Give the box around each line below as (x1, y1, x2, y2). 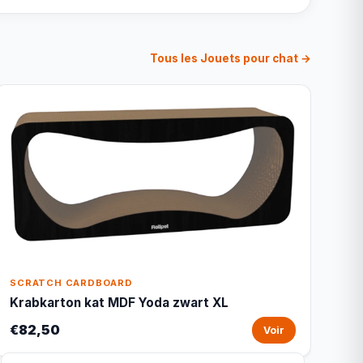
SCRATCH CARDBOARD (10, 277, 133, 288)
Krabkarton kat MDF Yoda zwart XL (10, 295, 229, 310)
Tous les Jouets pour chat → (150, 52, 311, 65)
